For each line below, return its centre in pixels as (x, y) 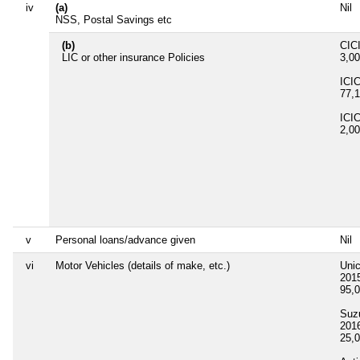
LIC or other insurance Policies (133, 57)
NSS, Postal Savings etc (114, 19)
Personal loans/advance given (125, 239)
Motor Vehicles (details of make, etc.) (143, 265)
